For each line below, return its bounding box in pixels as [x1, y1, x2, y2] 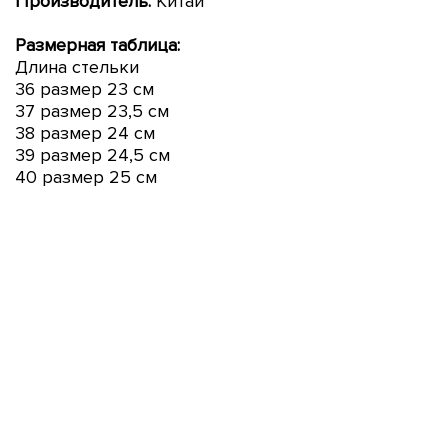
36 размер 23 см [15, 77, 154, 100]
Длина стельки [15, 55, 139, 78]
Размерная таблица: [15, 33, 180, 56]
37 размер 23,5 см [15, 99, 169, 122]
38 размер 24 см [15, 121, 155, 144]
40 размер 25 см [15, 165, 157, 188]
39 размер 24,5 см [15, 143, 170, 166]
